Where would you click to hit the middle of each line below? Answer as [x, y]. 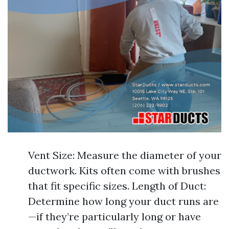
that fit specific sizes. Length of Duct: [117, 186]
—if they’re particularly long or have [114, 217]
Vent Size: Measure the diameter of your [125, 155]
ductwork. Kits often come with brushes [124, 171]
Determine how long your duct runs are [123, 201]
